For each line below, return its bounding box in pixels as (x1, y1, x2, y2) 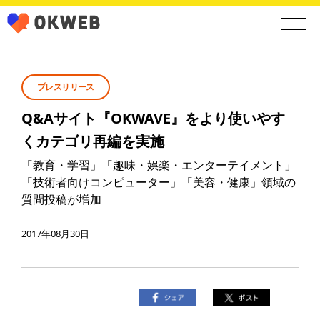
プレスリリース (37, 81, 94, 93)
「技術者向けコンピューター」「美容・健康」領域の (21, 174, 296, 190)
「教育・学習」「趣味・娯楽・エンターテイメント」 (21, 157, 296, 173)
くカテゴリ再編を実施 (21, 131, 164, 151)
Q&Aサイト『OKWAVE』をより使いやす (21, 109, 285, 128)
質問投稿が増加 (21, 191, 101, 207)
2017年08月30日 (21, 227, 89, 240)
